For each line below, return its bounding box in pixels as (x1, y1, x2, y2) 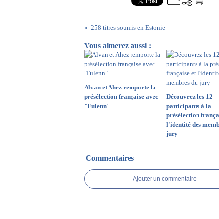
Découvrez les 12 (166, 93, 213, 100)
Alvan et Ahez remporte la (84, 84, 156, 91)
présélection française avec (84, 93, 158, 100)
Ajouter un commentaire (133, 175, 197, 182)
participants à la (166, 102, 211, 109)
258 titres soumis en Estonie (90, 24, 165, 31)
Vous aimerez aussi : (84, 42, 151, 50)
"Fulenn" (84, 102, 110, 109)
